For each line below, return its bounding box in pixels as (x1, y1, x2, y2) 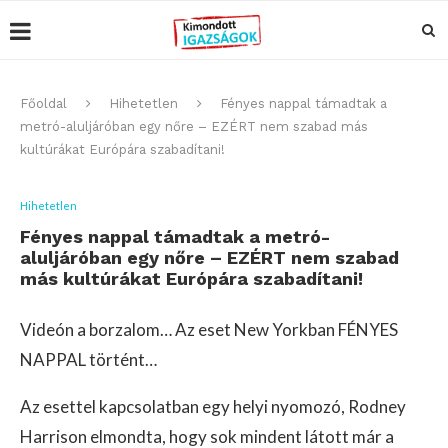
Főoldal (20, 96, 67, 111)
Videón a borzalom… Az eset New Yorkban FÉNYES (20, 319, 398, 340)
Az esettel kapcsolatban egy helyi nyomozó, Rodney (20, 396, 406, 417)
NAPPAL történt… (20, 349, 157, 370)
